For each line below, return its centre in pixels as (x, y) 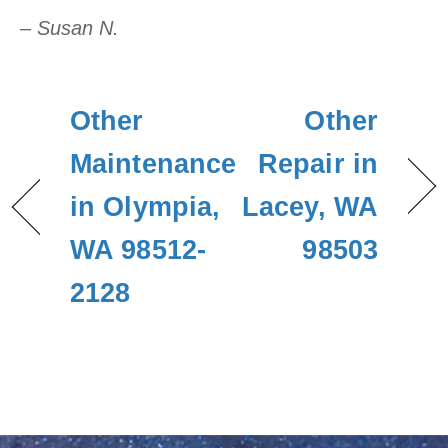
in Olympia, (145, 206)
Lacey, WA (310, 206)
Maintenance (153, 163)
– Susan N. (69, 27)
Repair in (318, 163)
